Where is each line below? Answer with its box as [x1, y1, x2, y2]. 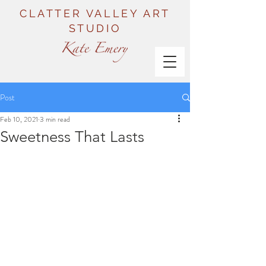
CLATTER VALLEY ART [20, 7, 170, 20]
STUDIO [68, 22, 122, 34]
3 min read [40, 114, 70, 125]
